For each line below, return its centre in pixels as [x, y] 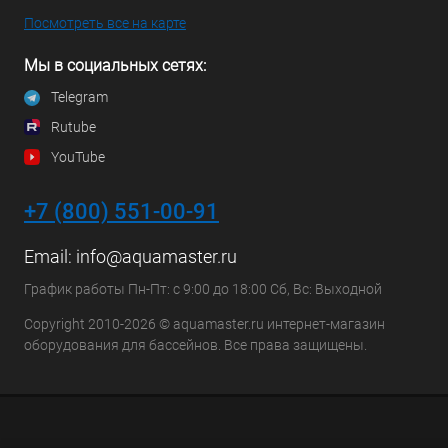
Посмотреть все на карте [105, 23]
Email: [50, 256]
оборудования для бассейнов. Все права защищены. [195, 344]
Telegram [79, 97]
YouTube [78, 156]
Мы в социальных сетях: [115, 66]
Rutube [73, 126]
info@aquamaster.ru [156, 256]
